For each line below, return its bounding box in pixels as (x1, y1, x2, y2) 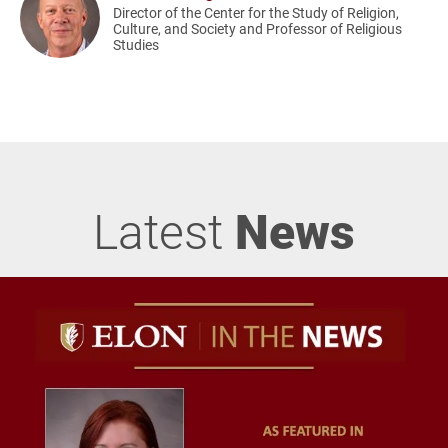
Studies (113, 35, 160, 55)
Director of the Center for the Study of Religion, (113, 3, 400, 23)
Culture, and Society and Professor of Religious (113, 19, 403, 39)
